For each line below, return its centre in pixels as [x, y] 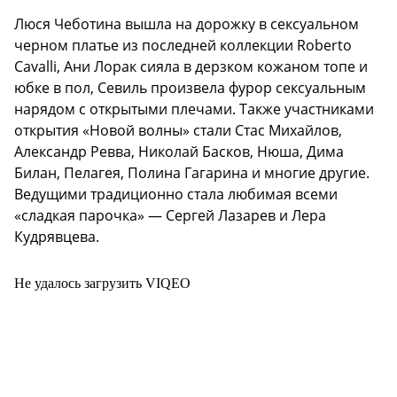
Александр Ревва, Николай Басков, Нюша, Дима [179, 152]
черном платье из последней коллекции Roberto [183, 46]
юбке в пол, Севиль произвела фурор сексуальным [190, 88]
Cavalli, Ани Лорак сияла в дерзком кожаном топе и [191, 67]
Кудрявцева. [57, 237]
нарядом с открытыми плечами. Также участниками [194, 109]
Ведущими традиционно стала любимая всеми [176, 195]
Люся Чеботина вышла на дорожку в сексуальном [187, 24]
